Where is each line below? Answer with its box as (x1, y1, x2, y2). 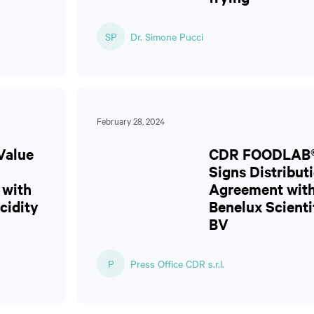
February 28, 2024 (97, 114, 165, 127)
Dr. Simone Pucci (130, 29, 203, 43)
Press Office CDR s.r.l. (130, 257, 224, 271)
